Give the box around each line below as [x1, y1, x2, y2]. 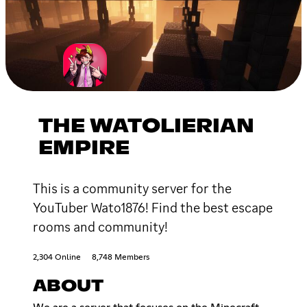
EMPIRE [38, 138, 130, 158]
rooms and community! [33, 217, 168, 236]
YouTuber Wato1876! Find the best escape [33, 198, 273, 217]
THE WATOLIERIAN [38, 116, 254, 136]
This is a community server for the [33, 179, 232, 197]
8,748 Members [92, 253, 149, 262]
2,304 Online [33, 253, 81, 262]
